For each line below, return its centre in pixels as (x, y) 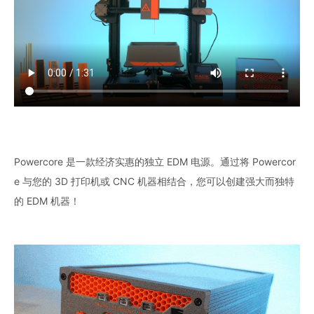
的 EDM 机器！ (47, 200)
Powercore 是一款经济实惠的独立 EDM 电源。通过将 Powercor (155, 161)
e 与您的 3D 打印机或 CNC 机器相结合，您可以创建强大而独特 (154, 181)
